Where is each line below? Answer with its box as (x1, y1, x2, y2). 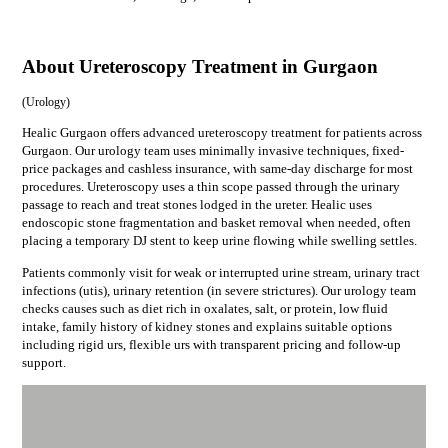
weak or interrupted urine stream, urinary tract (173, 264, 420, 280)
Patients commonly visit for (21, 264, 174, 280)
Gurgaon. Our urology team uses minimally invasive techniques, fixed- (21, 143, 404, 159)
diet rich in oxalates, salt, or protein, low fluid (141, 300, 388, 316)
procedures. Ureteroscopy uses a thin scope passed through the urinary (21, 179, 400, 195)
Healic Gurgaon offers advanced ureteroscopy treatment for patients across (21, 125, 422, 141)
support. (21, 354, 66, 370)
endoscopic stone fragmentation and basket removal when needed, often (21, 215, 411, 231)
